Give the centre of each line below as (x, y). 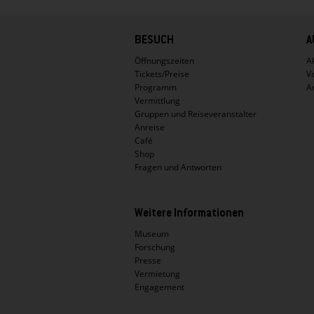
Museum (152, 234)
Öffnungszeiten (164, 61)
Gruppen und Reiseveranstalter (196, 114)
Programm (156, 88)
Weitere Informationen (189, 214)
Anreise (150, 128)
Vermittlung (157, 101)
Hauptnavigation (186, 31)
